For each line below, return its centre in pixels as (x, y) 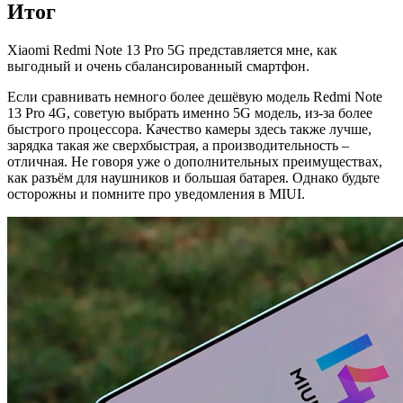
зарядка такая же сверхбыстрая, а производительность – (178, 145)
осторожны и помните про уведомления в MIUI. (156, 193)
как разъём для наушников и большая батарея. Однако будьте (193, 177)
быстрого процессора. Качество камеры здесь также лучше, (189, 129)
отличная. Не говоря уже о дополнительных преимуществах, (195, 161)
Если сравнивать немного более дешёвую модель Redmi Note (195, 96)
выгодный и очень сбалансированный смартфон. (158, 66)
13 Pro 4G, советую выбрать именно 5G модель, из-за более (190, 112)
